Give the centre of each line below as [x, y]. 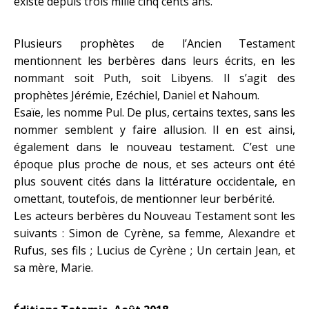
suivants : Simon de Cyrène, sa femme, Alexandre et [154, 233]
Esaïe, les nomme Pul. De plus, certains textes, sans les [154, 112]
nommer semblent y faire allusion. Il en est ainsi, [154, 130]
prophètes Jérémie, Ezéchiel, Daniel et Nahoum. [137, 95]
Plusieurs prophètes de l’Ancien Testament [154, 43]
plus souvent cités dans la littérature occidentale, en [154, 181]
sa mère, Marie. [53, 268]
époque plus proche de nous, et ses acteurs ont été [154, 164]
